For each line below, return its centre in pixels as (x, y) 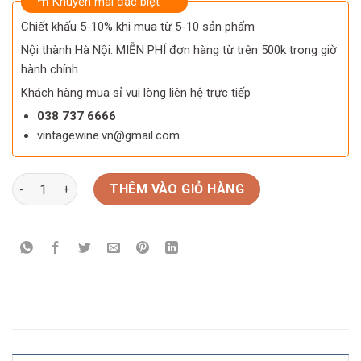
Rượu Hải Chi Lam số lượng (86, 181)
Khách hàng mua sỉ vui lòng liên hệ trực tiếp (136, 92)
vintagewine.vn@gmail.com (108, 135)
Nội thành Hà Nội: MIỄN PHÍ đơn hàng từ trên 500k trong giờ (179, 50)
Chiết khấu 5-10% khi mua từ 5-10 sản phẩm (138, 26)
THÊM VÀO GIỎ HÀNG (177, 189)
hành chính (50, 69)
